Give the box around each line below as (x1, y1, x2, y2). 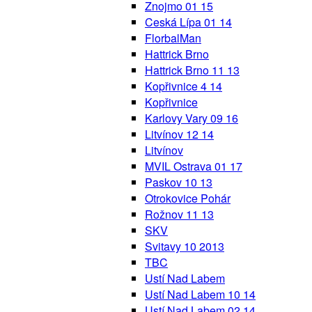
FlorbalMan (145, 29, 201, 46)
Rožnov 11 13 (145, 205, 214, 222)
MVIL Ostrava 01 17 (145, 157, 242, 174)
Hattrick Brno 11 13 (145, 61, 240, 78)
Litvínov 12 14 (145, 125, 214, 142)
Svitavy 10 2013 (145, 237, 224, 254)
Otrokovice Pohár (145, 189, 231, 206)
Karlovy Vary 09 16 (145, 109, 238, 126)
